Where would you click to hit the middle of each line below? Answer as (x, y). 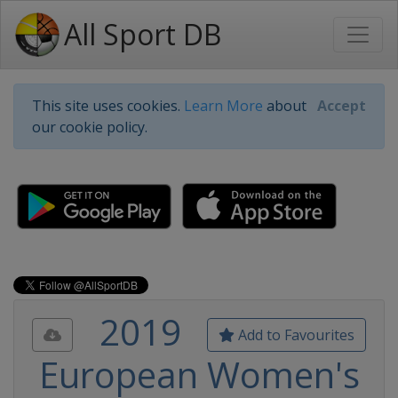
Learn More (223, 106)
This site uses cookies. (108, 106)
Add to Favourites (295, 335)
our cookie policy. (90, 127)
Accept (342, 106)
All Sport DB (143, 34)
